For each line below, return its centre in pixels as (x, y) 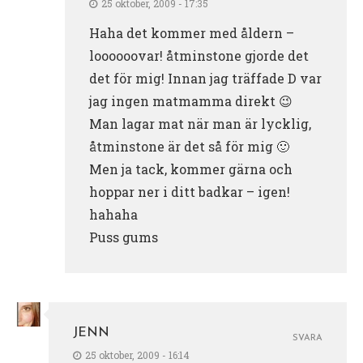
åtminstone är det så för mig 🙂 (189, 146)
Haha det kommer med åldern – (192, 32)
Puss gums (124, 237)
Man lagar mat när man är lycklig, (200, 123)
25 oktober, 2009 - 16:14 (137, 354)
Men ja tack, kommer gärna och (191, 169)
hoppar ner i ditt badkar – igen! (190, 191)
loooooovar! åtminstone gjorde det (199, 55)
